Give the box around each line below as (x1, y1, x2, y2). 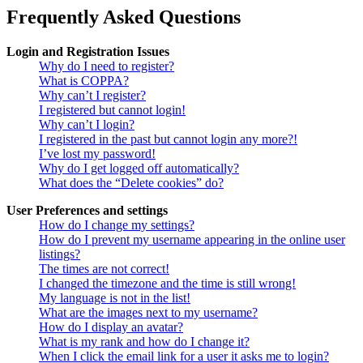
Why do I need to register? (39, 59, 174, 74)
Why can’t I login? (39, 117, 135, 132)
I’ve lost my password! (39, 147, 156, 161)
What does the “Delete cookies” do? (39, 176, 224, 190)
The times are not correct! (39, 262, 169, 276)
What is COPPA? (39, 74, 129, 88)
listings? (39, 247, 80, 262)
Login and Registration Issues (6, 45, 169, 59)
